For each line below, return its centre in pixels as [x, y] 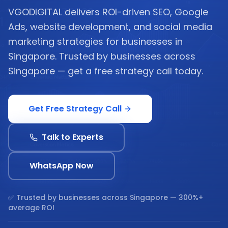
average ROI [31, 208]
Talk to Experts [73, 137]
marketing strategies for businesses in [95, 41]
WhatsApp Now [62, 166]
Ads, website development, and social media [110, 27]
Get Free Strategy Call [75, 109]
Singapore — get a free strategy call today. [106, 71]
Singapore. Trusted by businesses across [102, 56]
